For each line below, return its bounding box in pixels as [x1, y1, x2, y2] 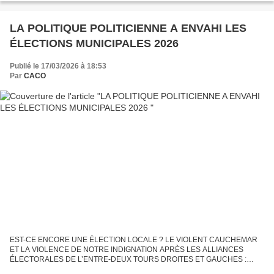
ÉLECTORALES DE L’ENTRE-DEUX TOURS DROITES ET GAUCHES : [10, 254, 246, 264]
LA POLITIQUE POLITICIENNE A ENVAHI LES [10, 22, 246, 35]
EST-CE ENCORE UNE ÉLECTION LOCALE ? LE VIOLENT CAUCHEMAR [10, 235, 257, 244]
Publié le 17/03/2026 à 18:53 [10, 62, 106, 71]
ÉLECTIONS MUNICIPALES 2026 [10, 37, 179, 50]
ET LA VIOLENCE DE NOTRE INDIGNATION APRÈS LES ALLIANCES [10, 245, 243, 254]
